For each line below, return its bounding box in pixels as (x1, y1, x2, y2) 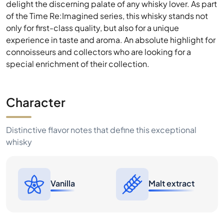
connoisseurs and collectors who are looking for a (6, 46, 191, 57)
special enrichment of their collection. (6, 58, 149, 69)
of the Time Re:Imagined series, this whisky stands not (6, 10, 208, 21)
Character (6, 94, 65, 109)
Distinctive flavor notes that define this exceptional (6, 124, 196, 135)
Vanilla (50, 177, 75, 188)
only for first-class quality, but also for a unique (6, 22, 179, 33)
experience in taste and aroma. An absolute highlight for (6, 34, 215, 45)
